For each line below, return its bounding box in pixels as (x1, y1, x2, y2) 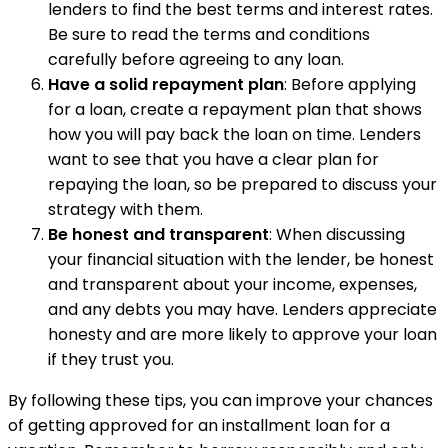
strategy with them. (48, 198, 203, 221)
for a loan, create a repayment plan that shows (48, 98, 422, 121)
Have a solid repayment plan (48, 73, 284, 96)
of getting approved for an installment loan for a (8, 414, 390, 437)
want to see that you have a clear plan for (48, 148, 379, 171)
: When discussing (269, 223, 405, 246)
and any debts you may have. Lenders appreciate (48, 298, 437, 321)
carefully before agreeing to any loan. (48, 48, 344, 71)
